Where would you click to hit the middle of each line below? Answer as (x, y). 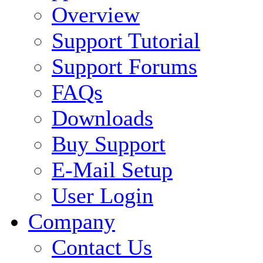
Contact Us (102, 247)
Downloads (102, 118)
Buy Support (109, 144)
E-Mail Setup (112, 170)
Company (72, 222)
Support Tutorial (126, 41)
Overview (96, 15)
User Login (102, 196)
